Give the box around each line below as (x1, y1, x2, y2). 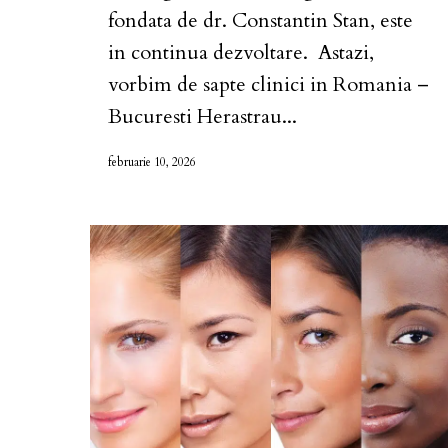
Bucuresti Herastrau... (108, 103, 297, 131)
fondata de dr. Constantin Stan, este (108, 7, 413, 35)
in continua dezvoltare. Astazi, (108, 39, 374, 67)
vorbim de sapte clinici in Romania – (108, 71, 429, 99)
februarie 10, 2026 (108, 154, 196, 171)
